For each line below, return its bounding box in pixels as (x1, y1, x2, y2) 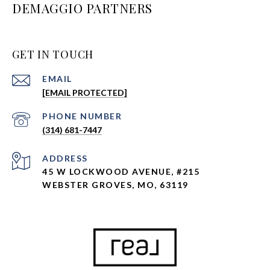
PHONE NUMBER (42, 111, 122, 122)
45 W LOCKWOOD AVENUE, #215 (42, 166, 199, 177)
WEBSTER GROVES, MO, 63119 (42, 180, 189, 190)
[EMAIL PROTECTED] (42, 87, 127, 98)
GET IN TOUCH (12, 47, 93, 62)
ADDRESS (42, 153, 88, 164)
